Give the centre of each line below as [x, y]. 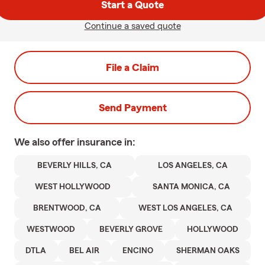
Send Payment [132, 108]
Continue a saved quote [132, 26]
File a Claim [132, 67]
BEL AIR [85, 251]
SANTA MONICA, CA [191, 187]
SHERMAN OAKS [208, 251]
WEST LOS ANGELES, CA [185, 208]
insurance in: [106, 142]
